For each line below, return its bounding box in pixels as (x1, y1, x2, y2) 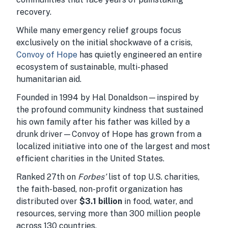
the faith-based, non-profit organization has (16, 184, 183, 194)
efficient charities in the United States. (16, 154, 164, 163)
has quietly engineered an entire (77, 50, 202, 60)
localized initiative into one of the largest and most (16, 141, 210, 151)
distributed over (16, 196, 79, 206)
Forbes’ (78, 172, 106, 182)
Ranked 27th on (16, 172, 78, 182)
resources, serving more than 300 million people (16, 209, 201, 218)
